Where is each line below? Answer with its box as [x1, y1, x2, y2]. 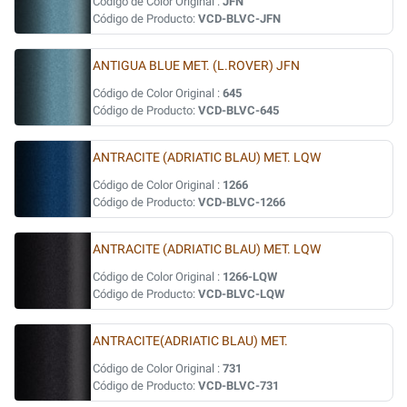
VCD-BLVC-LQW [198, 287, 284, 301]
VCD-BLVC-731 [198, 379, 279, 392]
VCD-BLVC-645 [198, 104, 279, 117]
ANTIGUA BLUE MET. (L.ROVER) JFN [93, 58, 300, 74]
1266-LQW [223, 270, 277, 283]
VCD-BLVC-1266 [198, 195, 285, 209]
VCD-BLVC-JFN [198, 12, 281, 25]
